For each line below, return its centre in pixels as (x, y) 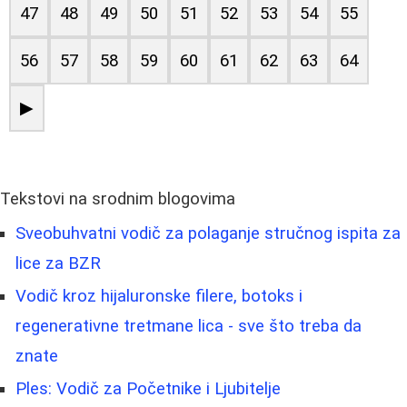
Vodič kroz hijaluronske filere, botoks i (159, 296)
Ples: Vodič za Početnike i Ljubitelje (148, 388)
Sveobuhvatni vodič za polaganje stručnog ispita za (208, 233)
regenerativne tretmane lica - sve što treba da (189, 326)
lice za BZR (58, 263)
